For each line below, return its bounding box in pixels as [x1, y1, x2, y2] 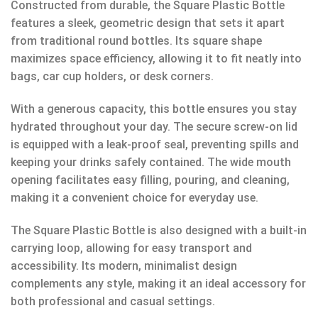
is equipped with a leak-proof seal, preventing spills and [11, 137, 299, 151]
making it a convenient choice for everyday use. [11, 190, 258, 204]
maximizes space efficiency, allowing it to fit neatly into [11, 52, 302, 66]
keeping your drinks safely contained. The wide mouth [11, 155, 291, 169]
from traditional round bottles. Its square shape [11, 34, 262, 48]
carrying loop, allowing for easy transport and [11, 241, 252, 255]
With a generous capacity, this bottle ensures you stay [11, 102, 297, 116]
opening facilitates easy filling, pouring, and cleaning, [11, 172, 290, 187]
